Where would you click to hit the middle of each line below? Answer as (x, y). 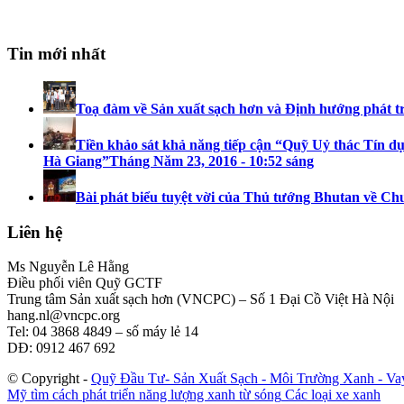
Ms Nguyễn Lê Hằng (68, 267)
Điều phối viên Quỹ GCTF (85, 283)
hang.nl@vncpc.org (64, 316)
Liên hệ (35, 232)
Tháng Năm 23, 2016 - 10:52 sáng (211, 161)
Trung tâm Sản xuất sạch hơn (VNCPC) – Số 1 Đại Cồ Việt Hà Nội (201, 299)
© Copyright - (49, 379)
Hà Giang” (76, 161)
